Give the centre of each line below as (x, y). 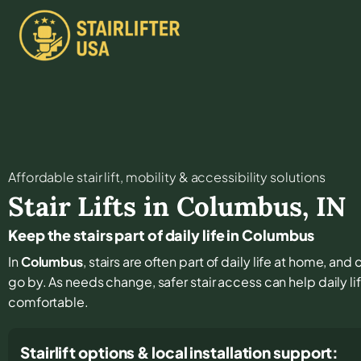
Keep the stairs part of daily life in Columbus (162, 234)
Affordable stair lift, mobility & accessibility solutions (167, 176)
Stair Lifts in (92, 206)
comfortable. (48, 301)
